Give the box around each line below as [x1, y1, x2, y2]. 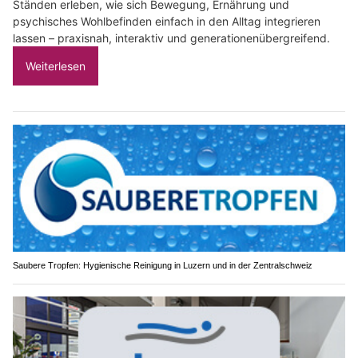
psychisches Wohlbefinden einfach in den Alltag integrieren [13, 14, 320, 29]
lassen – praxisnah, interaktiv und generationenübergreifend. [13, 31, 330, 46]
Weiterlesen [26, 59, 86, 74]
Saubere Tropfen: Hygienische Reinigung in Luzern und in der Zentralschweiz [13, 261, 312, 271]
